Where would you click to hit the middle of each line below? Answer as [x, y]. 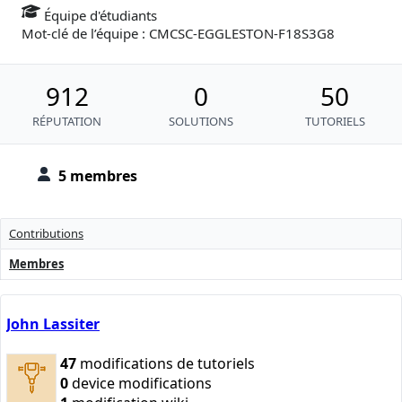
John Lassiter [53, 324]
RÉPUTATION [67, 122]
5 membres [98, 176]
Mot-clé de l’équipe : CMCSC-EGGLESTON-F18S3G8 [178, 34]
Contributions [46, 234]
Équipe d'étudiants [99, 16]
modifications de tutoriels [166, 363]
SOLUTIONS [201, 122]
